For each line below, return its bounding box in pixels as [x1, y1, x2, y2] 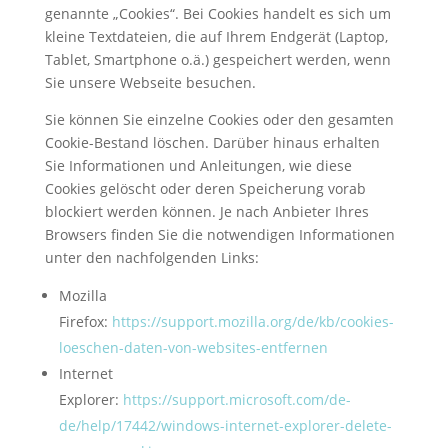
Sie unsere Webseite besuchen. [44, 72, 256, 92]
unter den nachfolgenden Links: [44, 247, 259, 267]
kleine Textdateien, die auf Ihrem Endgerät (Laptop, [44, 26, 388, 46]
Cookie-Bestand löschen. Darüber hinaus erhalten [44, 132, 380, 152]
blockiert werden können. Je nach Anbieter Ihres [44, 201, 369, 221]
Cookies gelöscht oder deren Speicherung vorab [44, 178, 366, 198]
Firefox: [58, 311, 108, 331]
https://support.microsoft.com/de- [122, 389, 351, 409]
